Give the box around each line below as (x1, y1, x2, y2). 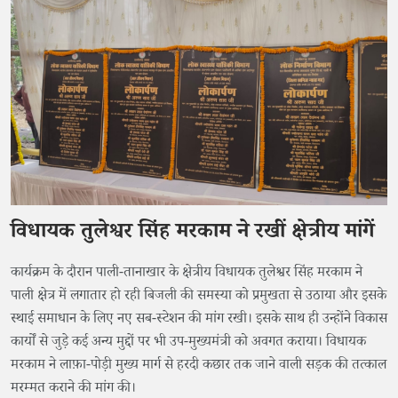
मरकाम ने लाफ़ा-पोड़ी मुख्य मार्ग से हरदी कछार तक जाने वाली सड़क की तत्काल (11, 355, 386, 378)
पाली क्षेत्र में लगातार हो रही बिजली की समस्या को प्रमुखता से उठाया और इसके (11, 286, 386, 309)
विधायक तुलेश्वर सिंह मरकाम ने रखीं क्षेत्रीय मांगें (11, 218, 375, 251)
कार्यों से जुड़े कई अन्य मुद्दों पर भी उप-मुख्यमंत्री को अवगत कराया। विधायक (11, 332, 366, 355)
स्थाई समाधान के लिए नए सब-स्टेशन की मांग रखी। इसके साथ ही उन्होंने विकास (11, 309, 387, 332)
